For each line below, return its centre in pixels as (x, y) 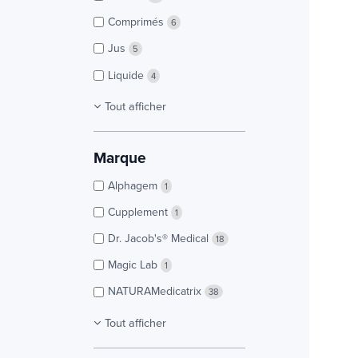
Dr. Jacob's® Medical (160, 239)
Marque (120, 157)
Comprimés (137, 22)
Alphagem (134, 185)
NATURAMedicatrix (156, 291)
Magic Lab (134, 265)
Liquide (127, 75)
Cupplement (139, 211)
